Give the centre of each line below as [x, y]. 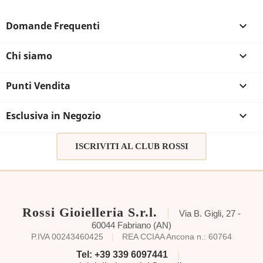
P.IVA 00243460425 [67, 237]
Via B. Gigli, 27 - [210, 213]
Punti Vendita [38, 85]
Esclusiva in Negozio [53, 115]
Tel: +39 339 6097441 [122, 254]
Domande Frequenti [53, 26]
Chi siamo [29, 55]
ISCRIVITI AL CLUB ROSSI [131, 146]
